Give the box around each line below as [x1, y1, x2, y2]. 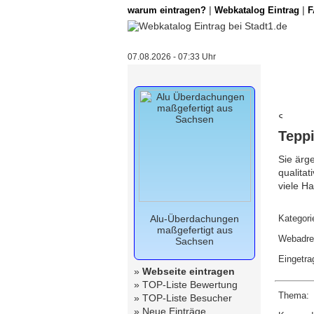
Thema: [278, 290, 309, 301]
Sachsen [175, 235, 214, 247]
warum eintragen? [128, 5, 206, 15]
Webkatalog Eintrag [214, 5, 299, 15]
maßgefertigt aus [156, 224, 233, 235]
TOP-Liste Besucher [142, 292, 232, 303]
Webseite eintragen [142, 266, 235, 277]
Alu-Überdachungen [150, 213, 239, 224]
